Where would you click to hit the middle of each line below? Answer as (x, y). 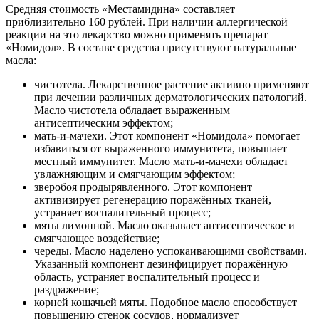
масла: (21, 60)
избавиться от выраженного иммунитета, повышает (161, 148)
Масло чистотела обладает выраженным (132, 110)
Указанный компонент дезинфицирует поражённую (161, 263)
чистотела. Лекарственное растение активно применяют (172, 84)
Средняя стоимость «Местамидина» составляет (120, 9)
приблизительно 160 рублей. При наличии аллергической (147, 21)
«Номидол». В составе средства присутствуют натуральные (151, 47)
